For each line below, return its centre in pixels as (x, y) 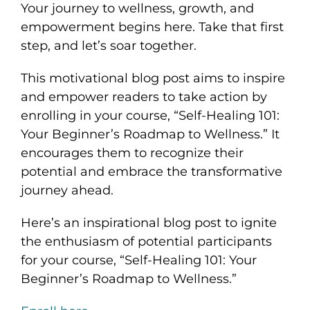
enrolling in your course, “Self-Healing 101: (150, 116)
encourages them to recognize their (132, 153)
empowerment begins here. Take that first (152, 27)
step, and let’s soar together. (109, 46)
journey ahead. (67, 191)
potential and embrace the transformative (152, 172)
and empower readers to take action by (144, 97)
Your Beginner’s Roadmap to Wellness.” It (150, 135)
